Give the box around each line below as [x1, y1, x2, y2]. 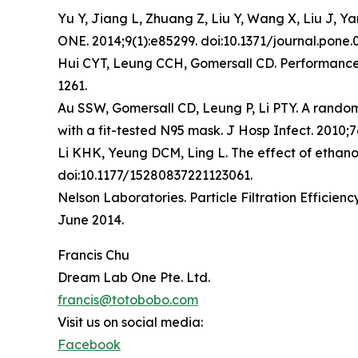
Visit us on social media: [58, 313, 203, 330]
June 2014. [58, 211, 124, 228]
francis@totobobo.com [58, 291, 198, 308]
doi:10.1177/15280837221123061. [58, 166, 253, 183]
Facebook [58, 336, 121, 352]
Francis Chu [58, 246, 129, 263]
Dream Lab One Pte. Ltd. [58, 268, 210, 285]
